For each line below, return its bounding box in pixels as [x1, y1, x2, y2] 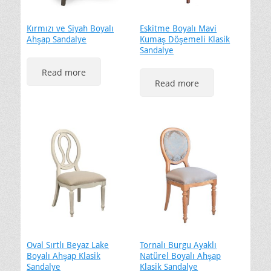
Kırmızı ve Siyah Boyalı [27, 24, 114, 34]
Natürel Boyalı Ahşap [140, 251, 221, 261]
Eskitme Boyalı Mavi [140, 24, 217, 34]
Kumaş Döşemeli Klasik [140, 34, 230, 45]
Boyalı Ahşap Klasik [27, 251, 100, 261]
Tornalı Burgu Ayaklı [140, 240, 217, 250]
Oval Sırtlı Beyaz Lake [27, 240, 109, 250]
